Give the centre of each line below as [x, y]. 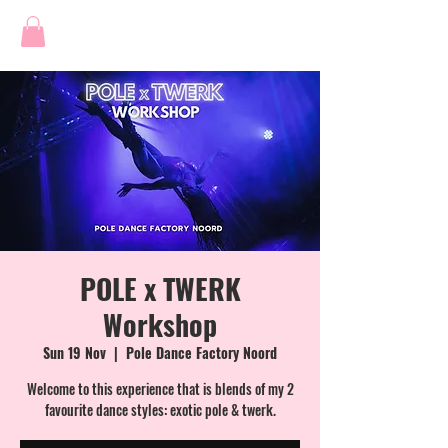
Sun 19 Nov [74, 353]
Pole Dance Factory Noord [201, 353]
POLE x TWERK [160, 289]
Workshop [160, 325]
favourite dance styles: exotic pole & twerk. [160, 410]
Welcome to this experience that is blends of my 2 [160, 389]
